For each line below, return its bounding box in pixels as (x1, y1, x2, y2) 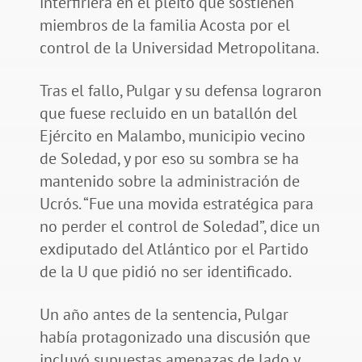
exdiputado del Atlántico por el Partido (39, 238, 309, 260)
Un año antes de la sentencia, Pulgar (39, 304, 288, 326)
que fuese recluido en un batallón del (39, 103, 297, 124)
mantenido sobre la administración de (39, 170, 300, 192)
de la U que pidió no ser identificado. (39, 261, 294, 283)
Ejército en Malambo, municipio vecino (39, 125, 305, 147)
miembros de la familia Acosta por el (39, 15, 290, 36)
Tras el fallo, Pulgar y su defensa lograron (39, 80, 322, 102)
